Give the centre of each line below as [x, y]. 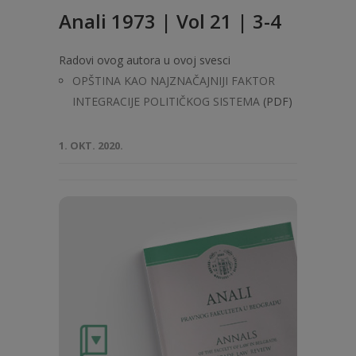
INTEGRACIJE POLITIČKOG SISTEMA [166, 101]
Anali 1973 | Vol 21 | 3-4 [170, 21]
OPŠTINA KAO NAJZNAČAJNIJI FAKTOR [174, 81]
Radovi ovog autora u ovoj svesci [145, 60]
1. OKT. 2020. [91, 145]
